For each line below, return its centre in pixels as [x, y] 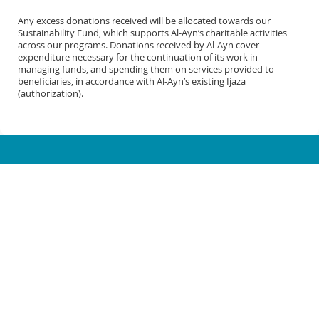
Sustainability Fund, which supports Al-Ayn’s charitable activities [152, 33]
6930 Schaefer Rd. [59, 294]
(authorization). [51, 94]
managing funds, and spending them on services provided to [146, 69]
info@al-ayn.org [159, 213]
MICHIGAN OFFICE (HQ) [89, 255]
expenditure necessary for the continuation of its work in [138, 57]
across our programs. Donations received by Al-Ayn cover [138, 45]
